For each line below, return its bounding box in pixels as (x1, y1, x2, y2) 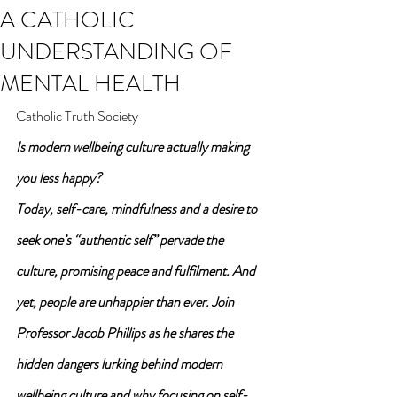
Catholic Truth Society (16, 105, 138, 126)
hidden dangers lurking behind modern (16, 354, 225, 374)
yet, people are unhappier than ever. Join (16, 292, 237, 312)
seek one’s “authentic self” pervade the (16, 230, 226, 250)
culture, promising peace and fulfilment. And (16, 261, 258, 281)
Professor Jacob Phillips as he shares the (16, 323, 236, 343)
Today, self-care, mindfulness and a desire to (16, 198, 260, 219)
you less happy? (16, 167, 102, 188)
